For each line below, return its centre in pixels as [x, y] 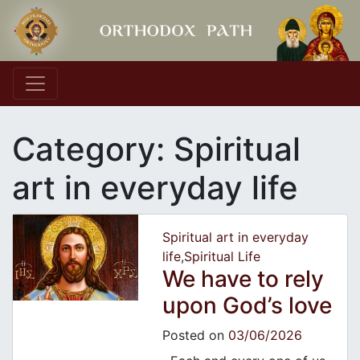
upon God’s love [247, 306]
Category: [93, 149]
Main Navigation [110, 97]
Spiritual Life [222, 257]
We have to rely [243, 279]
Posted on [195, 335]
